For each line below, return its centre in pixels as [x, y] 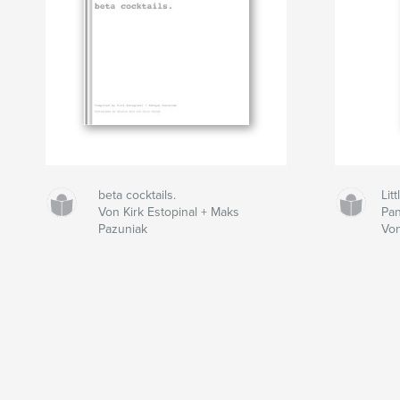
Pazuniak [122, 229]
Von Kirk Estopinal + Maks [168, 212]
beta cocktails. [137, 195]
